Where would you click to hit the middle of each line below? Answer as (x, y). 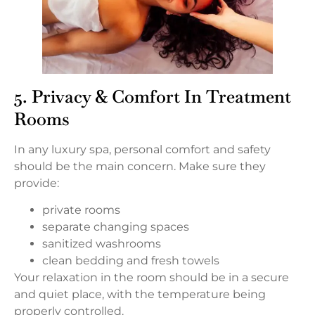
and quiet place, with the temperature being (140, 295)
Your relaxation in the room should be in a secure (152, 278)
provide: (37, 183)
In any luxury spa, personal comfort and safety (142, 149)
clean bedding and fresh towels (131, 261)
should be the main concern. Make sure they (140, 166)
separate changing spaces (116, 227)
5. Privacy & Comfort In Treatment (153, 96)
